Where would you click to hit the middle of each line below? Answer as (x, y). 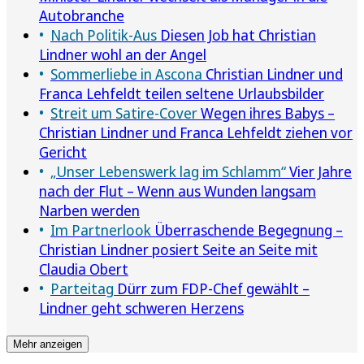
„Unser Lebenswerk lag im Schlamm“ (168, 171)
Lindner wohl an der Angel (123, 54)
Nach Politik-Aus (104, 35)
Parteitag (82, 288)
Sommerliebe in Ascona (126, 74)
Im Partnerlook (101, 230)
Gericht (63, 152)
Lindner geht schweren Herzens (141, 308)
